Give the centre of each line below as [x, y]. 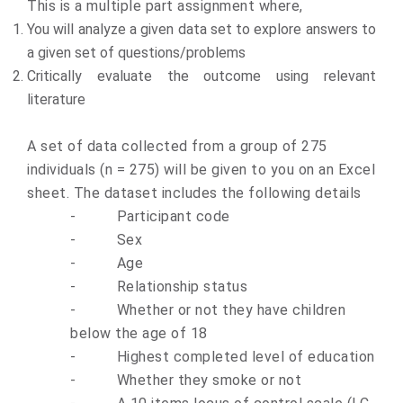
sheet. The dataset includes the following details [194, 193]
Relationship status [182, 287]
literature [56, 99]
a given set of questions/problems [136, 53]
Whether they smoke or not [209, 380]
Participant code [173, 216]
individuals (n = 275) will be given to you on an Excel [201, 170]
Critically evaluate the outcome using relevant [201, 76]
